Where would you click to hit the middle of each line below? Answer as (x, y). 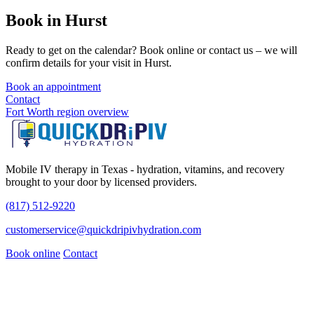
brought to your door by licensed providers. (101, 182)
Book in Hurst (56, 20)
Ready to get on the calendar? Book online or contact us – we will (151, 50)
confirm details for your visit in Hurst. (89, 62)
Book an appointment (53, 86)
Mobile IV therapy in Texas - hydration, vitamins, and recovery (145, 169)
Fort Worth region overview (67, 111)
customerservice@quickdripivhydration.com (103, 229)
